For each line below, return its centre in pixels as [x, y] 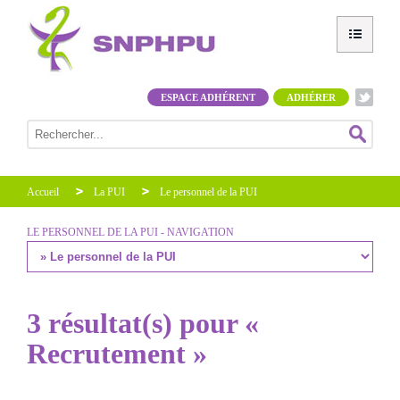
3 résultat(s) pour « [143, 323]
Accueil [43, 192]
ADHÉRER [311, 97]
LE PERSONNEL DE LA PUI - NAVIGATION [130, 232]
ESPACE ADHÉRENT [208, 97]
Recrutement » [117, 354]
